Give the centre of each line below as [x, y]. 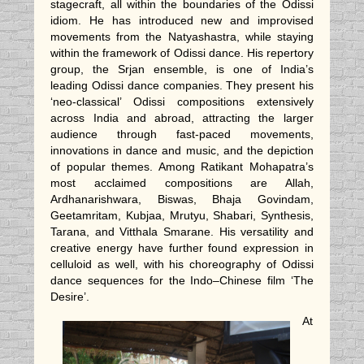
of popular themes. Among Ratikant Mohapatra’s [182, 167]
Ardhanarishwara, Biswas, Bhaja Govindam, [182, 199]
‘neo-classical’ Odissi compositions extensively [182, 102]
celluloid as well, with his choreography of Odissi [182, 264]
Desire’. [72, 297]
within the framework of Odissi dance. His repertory [182, 53]
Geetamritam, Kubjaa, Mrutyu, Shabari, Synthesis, [182, 216]
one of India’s [273, 69]
